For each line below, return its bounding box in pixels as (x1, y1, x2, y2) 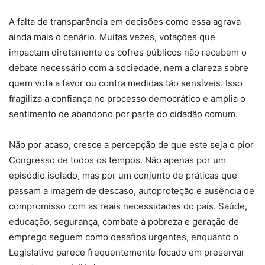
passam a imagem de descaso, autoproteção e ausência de (9, 185, 254, 197)
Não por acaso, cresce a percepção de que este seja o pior (9, 139, 254, 151)
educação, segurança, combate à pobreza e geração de (9, 216, 239, 228)
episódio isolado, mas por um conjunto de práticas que (9, 170, 237, 182)
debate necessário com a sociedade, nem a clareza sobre (9, 62, 248, 74)
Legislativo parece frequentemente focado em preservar (9, 247, 245, 258)
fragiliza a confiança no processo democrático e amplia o (9, 93, 245, 105)
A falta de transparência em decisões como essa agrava (9, 16, 241, 28)
